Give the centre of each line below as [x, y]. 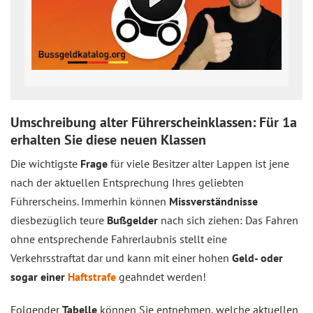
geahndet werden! [161, 277]
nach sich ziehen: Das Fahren [230, 220]
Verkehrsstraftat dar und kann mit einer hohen [121, 258]
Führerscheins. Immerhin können [90, 201]
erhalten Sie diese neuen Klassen [108, 140]
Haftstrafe [92, 277]
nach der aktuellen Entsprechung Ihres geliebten [127, 182]
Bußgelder [134, 220]
